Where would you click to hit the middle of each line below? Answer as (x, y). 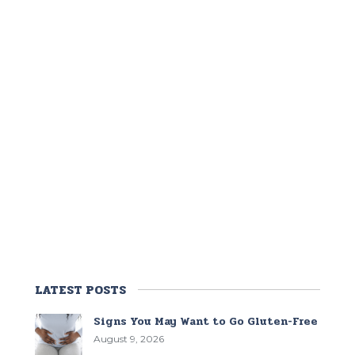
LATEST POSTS (80, 290)
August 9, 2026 (128, 338)
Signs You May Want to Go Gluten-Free (205, 321)
